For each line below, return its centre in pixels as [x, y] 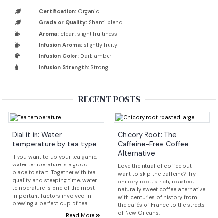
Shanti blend [105, 23]
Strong [99, 67]
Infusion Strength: [64, 67]
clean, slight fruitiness [88, 34]
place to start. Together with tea [54, 173]
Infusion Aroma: [61, 45]
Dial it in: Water [37, 135]
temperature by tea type [54, 144]
